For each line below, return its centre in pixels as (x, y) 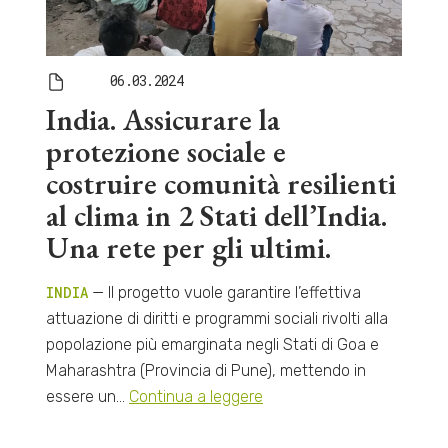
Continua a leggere (195, 396)
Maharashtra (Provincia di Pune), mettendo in (205, 370)
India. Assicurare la (162, 119)
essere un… (87, 396)
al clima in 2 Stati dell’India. (216, 215)
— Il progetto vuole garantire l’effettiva (224, 292)
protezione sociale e (165, 151)
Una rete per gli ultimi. (188, 247)
